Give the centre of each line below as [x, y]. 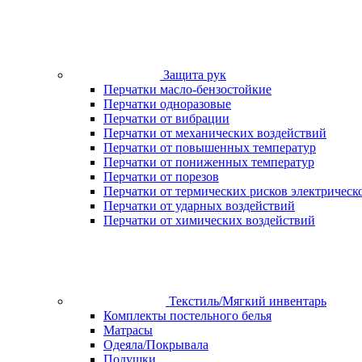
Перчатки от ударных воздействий [199, 206]
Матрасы [128, 330]
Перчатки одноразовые [167, 104]
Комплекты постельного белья [187, 316]
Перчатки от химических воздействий [209, 220]
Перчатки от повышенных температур [210, 147]
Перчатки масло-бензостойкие [187, 89]
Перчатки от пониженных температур [209, 162]
